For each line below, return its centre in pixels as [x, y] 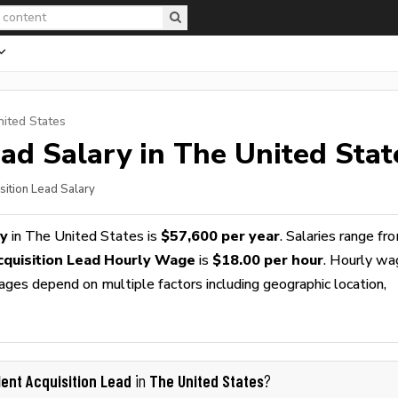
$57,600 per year [220, 236]
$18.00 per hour [268, 260]
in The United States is [84, 236]
